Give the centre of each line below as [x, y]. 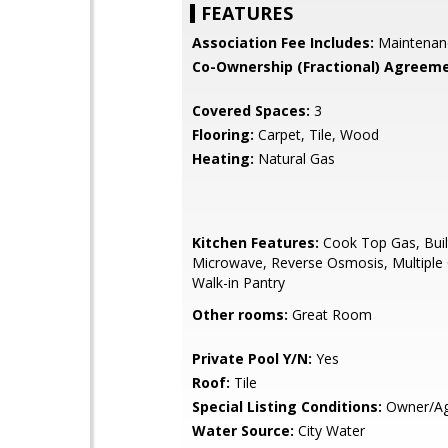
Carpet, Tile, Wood [316, 134]
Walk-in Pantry [238, 282]
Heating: [223, 158]
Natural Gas [294, 158]
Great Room [330, 314]
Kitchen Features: [255, 242]
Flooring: [223, 134]
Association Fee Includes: [283, 42]
